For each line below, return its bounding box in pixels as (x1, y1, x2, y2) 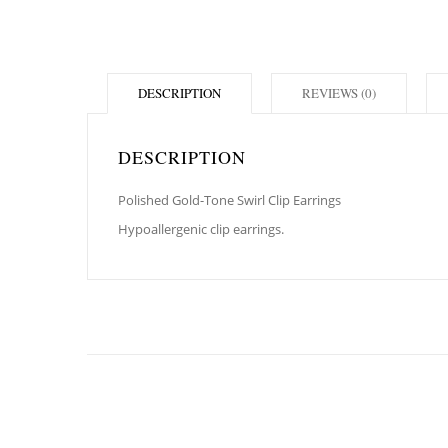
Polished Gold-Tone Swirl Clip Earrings (118, 191, 341, 209)
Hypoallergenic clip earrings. (118, 220, 284, 238)
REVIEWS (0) (302, 84, 376, 102)
